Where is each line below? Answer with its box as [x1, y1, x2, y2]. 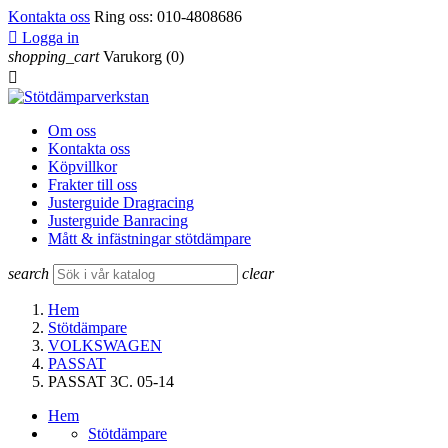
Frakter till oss [48, 176, 137, 193]
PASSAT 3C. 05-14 [48, 373, 174, 390]
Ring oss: [90, 8, 157, 25]
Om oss [48, 122, 96, 139]
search [8, 265, 49, 282]
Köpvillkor [48, 158, 117, 175]
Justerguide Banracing [48, 212, 188, 229]
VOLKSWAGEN [48, 337, 162, 354]
